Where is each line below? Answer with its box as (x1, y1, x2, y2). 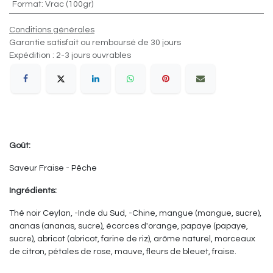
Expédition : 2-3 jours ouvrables (9, 51, 131, 60)
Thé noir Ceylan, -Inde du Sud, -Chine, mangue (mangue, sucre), (9, 208, 261, 218)
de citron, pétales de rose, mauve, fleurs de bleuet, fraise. (9, 247, 236, 256)
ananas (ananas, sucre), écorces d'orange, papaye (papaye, (9, 221, 248, 230)
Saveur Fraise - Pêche (9, 163, 97, 172)
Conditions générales (9, 26, 94, 35)
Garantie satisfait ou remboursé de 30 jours (9, 38, 181, 48)
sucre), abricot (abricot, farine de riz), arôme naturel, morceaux (9, 234, 255, 243)
